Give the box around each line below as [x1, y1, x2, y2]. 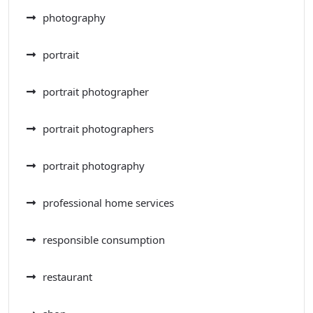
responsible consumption [43, 233, 165, 247]
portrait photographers [43, 122, 154, 136]
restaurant [43, 270, 92, 284]
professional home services [43, 196, 174, 210]
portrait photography [43, 159, 145, 173]
